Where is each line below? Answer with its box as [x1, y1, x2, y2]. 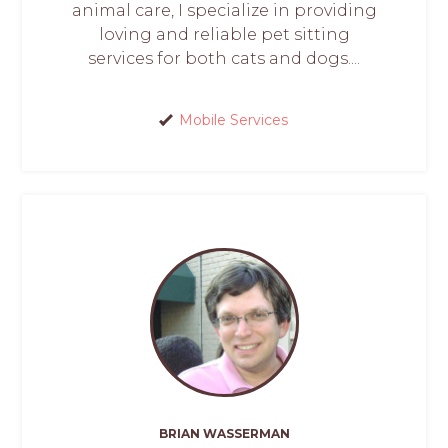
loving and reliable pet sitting [98, 25, 350, 45]
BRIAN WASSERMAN [158, 425, 290, 441]
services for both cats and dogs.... [88, 49, 360, 69]
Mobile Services [179, 111, 288, 130]
